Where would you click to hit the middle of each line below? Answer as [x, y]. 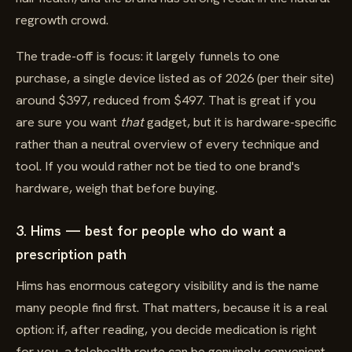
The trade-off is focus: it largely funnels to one [148, 56]
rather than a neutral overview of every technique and [167, 144]
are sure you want [68, 122]
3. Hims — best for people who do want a [151, 231]
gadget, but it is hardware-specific [240, 122]
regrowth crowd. [62, 20]
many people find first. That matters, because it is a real [172, 307]
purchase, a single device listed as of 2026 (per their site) [175, 78]
